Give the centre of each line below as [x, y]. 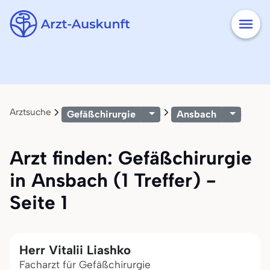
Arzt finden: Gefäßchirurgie [131, 158]
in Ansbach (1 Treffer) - [113, 180]
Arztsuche [30, 112]
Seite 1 [39, 202]
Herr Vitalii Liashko [75, 250]
